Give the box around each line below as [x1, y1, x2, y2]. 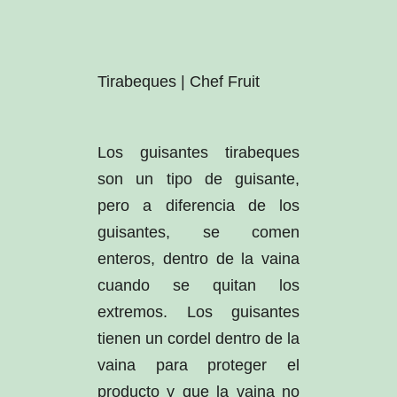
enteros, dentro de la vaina [97, 249, 300, 268]
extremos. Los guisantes [97, 302, 300, 321]
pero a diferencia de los [97, 196, 300, 214]
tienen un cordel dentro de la [97, 329, 300, 347]
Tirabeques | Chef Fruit [97, 72, 260, 90]
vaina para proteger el [97, 355, 300, 374]
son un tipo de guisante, [97, 169, 300, 188]
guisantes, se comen [97, 222, 300, 241]
